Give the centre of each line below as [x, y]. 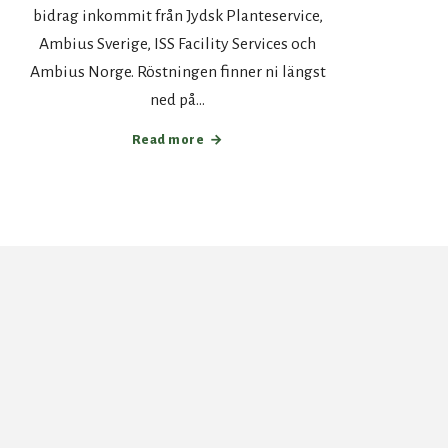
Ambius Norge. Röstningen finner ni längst [177, 72]
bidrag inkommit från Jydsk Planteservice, [177, 16]
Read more [168, 140]
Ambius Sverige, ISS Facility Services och [178, 44]
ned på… [178, 100]
